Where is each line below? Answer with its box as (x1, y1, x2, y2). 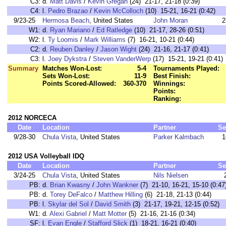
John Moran (153, 17, 188, 24)
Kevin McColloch (94, 7, 143, 15)
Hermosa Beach (42, 17, 89, 24)
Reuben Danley (50, 45, 94, 53)
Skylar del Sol (48, 200, 89, 208)
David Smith (95, 200, 131, 208)
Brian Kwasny (50, 181, 90, 189)
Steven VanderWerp (93, 55, 151, 63)
